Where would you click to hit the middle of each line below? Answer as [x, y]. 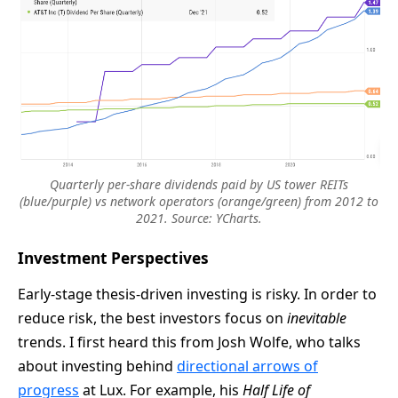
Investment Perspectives [113, 258]
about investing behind [97, 366]
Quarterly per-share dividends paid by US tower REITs [199, 184]
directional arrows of [247, 366]
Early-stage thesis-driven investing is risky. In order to [197, 294]
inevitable [317, 318]
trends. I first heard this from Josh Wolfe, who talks [189, 342]
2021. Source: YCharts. [199, 218]
